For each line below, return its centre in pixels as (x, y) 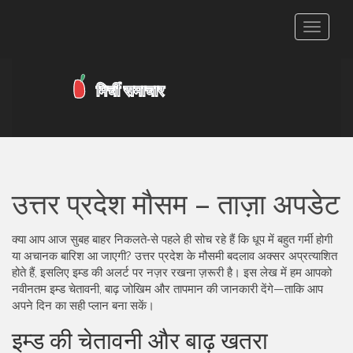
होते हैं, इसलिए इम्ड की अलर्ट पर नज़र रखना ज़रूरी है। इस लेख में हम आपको (172, 273)
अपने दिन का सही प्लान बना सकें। (83, 306)
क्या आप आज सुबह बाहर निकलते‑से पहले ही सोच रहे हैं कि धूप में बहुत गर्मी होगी (172, 240)
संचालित (328, 73)
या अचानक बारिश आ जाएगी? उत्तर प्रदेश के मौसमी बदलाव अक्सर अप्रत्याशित (175, 256)
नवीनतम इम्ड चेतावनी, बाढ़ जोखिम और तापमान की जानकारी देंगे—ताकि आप (167, 289)
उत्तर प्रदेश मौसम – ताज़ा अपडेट (176, 204)
